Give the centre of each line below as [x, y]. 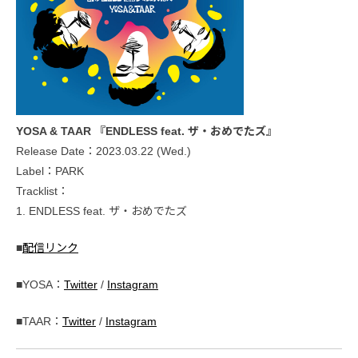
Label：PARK [50, 171]
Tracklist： [42, 191]
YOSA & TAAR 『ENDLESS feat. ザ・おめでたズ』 [147, 131]
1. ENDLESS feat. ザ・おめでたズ [101, 211]
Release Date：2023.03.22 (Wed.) [103, 151]
